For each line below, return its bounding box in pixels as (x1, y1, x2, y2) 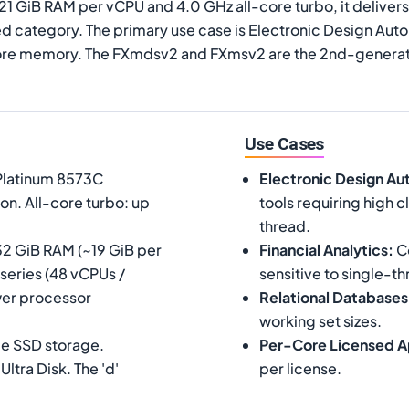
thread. (259, 215, 310, 236)
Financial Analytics (259, 239, 388, 259)
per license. (259, 358, 341, 378)
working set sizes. (259, 310, 382, 330)
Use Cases (245, 133, 324, 154)
